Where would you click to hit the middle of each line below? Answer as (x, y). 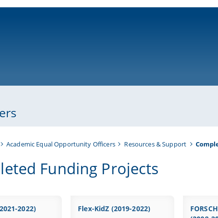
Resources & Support (155, 144)
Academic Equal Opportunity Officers (61, 144)
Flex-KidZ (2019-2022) (114, 208)
